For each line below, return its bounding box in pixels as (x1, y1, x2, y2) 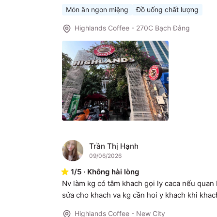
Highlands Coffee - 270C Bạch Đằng (75, 24, 190, 32)
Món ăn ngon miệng (66, 5, 128, 14)
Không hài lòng (87, 167, 139, 177)
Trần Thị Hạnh (89, 141, 139, 151)
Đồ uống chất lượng (136, 5, 199, 14)
